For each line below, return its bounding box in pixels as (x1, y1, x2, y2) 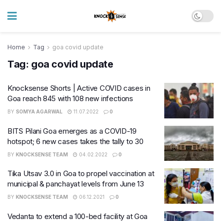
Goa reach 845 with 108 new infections (7, 94, 133, 103)
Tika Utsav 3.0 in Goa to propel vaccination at (7, 169, 154, 178)
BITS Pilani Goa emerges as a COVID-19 (7, 126, 137, 136)
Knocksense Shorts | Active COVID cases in (7, 83, 150, 93)
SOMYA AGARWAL (16, 109, 63, 114)
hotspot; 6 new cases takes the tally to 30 (7, 136, 144, 146)
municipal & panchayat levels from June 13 (7, 179, 144, 188)
